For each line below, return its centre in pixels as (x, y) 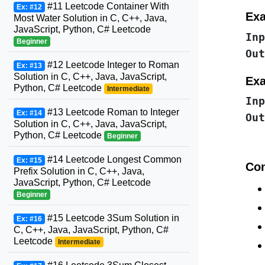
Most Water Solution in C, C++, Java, (90, 18)
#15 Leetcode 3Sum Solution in (112, 218)
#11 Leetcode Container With (107, 6)
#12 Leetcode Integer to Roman (112, 65)
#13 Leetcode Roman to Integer (112, 112)
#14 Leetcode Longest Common (113, 159)
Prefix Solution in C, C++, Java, (79, 171)
